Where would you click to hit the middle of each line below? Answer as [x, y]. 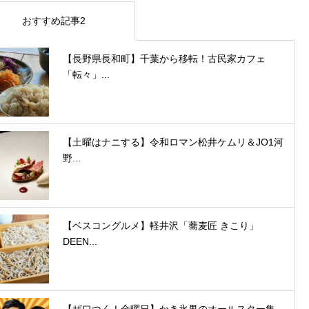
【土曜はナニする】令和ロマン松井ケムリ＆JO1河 [173, 142]
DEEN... [80, 242]
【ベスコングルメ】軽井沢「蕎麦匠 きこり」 [161, 226]
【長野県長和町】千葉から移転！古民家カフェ [164, 59]
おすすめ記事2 [53, 21]
